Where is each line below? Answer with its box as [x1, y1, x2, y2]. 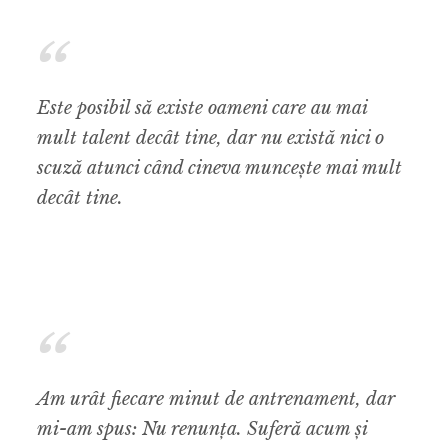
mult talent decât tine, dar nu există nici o [37, 127, 385, 150]
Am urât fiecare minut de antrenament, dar [37, 388, 396, 411]
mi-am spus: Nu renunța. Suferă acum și [37, 418, 368, 441]
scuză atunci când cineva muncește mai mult [37, 157, 403, 180]
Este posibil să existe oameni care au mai [37, 97, 368, 120]
